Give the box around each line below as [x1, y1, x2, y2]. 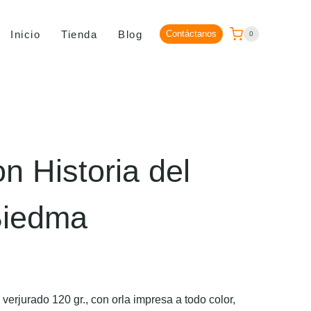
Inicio [10, 28, 41, 40]
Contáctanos [165, 28, 217, 40]
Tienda [61, 28, 98, 40]
